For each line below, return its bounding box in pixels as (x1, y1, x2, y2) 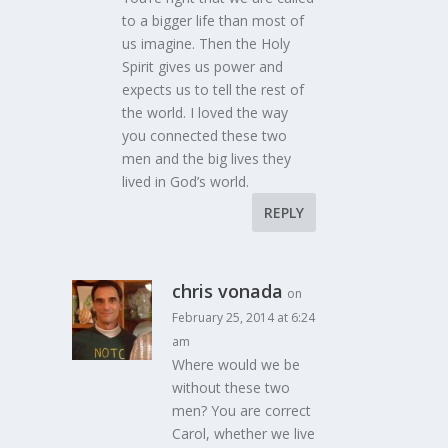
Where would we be (172, 355, 301, 375)
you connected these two (122, 126, 288, 146)
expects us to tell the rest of (122, 80, 305, 100)
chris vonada (172, 279, 284, 304)
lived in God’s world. (122, 172, 250, 192)
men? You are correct (172, 401, 312, 421)
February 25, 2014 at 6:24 (172, 309, 316, 327)
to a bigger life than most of (122, 11, 305, 31)
